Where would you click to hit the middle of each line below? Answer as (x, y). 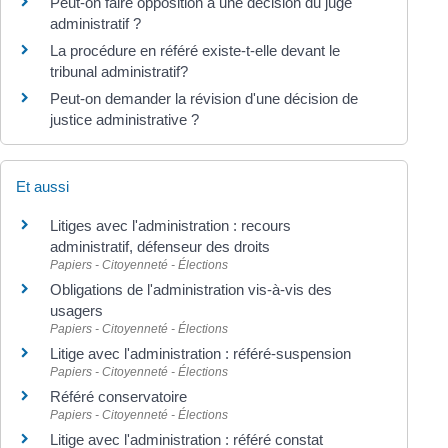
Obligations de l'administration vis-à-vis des (191, 289)
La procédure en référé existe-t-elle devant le (195, 50)
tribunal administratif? (119, 71)
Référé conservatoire (118, 396)
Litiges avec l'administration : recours (170, 225)
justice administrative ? (124, 119)
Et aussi (42, 186)
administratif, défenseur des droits (160, 246)
